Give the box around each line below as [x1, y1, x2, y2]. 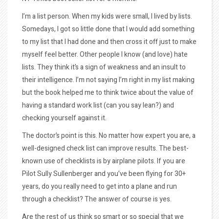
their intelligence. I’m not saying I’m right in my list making [22, 75, 195, 85]
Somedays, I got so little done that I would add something [22, 24, 195, 34]
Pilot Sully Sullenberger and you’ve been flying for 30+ [22, 169, 186, 179]
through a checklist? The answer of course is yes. [22, 194, 172, 204]
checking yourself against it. [22, 113, 107, 123]
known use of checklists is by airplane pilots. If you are [22, 156, 185, 166]
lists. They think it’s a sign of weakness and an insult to [22, 62, 186, 72]
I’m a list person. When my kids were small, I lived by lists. [22, 11, 194, 22]
